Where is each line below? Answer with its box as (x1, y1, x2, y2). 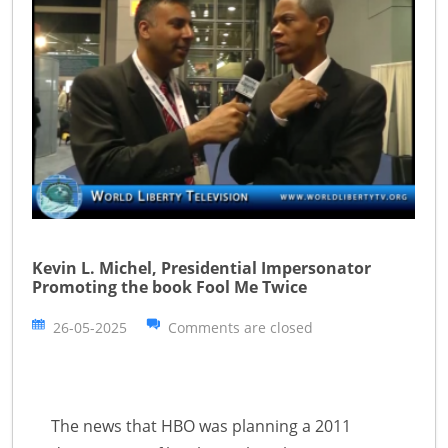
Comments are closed (168, 317, 313, 337)
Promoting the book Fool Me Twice (32, 275, 307, 298)
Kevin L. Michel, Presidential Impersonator (32, 256, 371, 279)
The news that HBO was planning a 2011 (51, 414, 351, 437)
